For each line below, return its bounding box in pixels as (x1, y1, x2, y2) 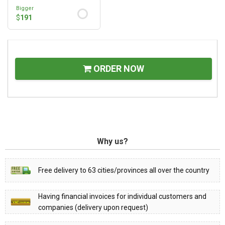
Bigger (16, 5, 34, 12)
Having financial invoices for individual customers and (38, 192, 206, 200)
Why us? (97, 136, 128, 146)
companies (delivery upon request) (38, 203, 148, 211)
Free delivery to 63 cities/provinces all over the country (38, 166, 209, 174)
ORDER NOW (91, 63, 144, 74)
